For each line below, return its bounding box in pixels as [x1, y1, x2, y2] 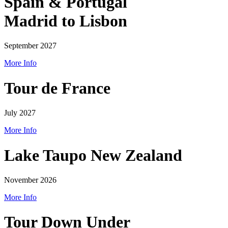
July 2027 [4, 108, 36, 118]
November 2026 [4, 176, 56, 184]
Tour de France [4, 78, 110, 97]
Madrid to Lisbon [4, 11, 127, 30]
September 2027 [4, 41, 56, 50]
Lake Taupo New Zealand [4, 146, 182, 164]
